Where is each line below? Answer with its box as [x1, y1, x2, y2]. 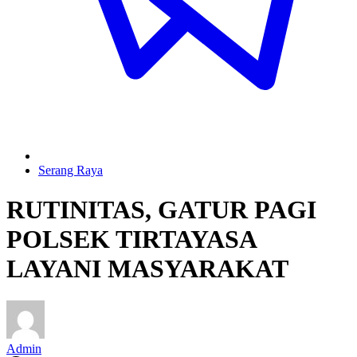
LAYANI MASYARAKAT [6, 253, 288, 283]
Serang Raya [38, 163, 103, 178]
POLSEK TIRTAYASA [6, 224, 256, 253]
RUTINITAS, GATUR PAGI [6, 194, 316, 224]
